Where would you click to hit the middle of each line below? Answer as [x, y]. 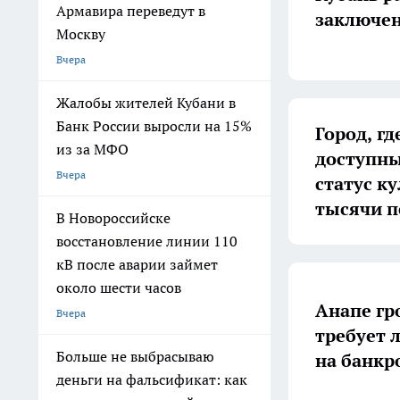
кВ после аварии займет [137, 264]
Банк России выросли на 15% [154, 126]
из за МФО [92, 149]
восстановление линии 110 [147, 241]
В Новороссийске [113, 218]
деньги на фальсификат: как [152, 379]
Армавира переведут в [131, 11]
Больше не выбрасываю [135, 356]
